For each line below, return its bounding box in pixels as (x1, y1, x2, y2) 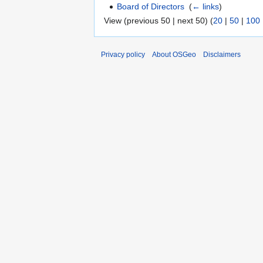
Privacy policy (101, 50, 145, 59)
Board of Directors (117, 2, 185, 12)
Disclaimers (203, 50, 241, 59)
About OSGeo (152, 50, 196, 59)
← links (192, 2, 220, 12)
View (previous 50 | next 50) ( (104, 15, 213, 25)
